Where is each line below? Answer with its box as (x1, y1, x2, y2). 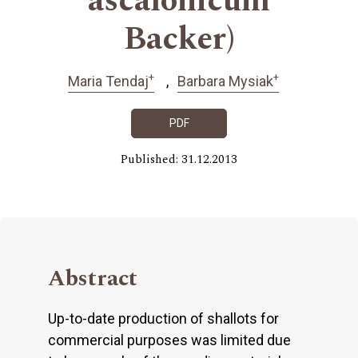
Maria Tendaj (67, 72, 149, 89)
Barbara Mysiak (177, 72, 273, 89)
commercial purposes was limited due (48, 332, 291, 349)
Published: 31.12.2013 (121, 150, 237, 169)
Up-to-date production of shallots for (48, 310, 279, 328)
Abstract (48, 261, 137, 296)
